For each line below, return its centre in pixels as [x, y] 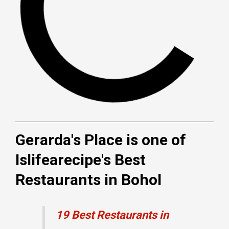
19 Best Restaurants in [112, 215]
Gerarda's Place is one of [101, 140]
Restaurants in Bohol [88, 180]
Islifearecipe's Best [81, 160]
